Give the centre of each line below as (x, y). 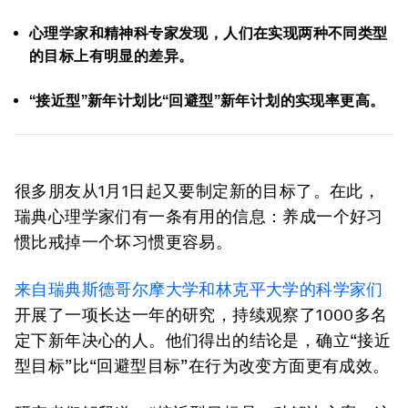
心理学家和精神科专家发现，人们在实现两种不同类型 (209, 33)
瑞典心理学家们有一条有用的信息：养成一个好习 (199, 216)
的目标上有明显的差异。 (112, 56)
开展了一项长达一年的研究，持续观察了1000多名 (201, 315)
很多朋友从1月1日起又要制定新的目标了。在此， (198, 191)
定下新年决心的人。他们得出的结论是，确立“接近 (203, 340)
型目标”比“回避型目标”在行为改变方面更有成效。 (202, 366)
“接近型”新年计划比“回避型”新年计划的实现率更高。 (207, 101)
